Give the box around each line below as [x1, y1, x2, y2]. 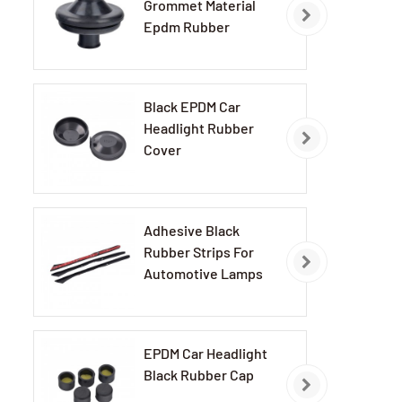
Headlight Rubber [144, 119, 255, 137]
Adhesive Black [144, 221, 240, 239]
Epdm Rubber [144, 17, 231, 35]
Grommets [144, 39, 211, 57]
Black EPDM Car [144, 98, 241, 116]
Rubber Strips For [144, 242, 255, 260]
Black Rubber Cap [144, 365, 255, 383]
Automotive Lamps [144, 264, 264, 282]
